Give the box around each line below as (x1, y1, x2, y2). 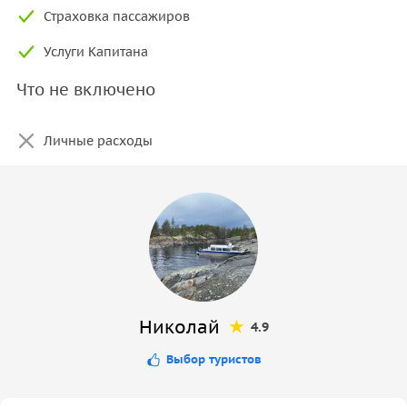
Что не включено (16, 78, 155, 100)
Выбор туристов (165, 351, 262, 367)
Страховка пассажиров (44, 7, 190, 25)
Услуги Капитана (44, 43, 148, 60)
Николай (138, 314, 220, 339)
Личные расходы (44, 132, 153, 149)
